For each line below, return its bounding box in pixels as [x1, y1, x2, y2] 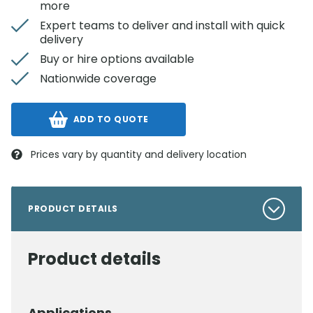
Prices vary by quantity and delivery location [31, 147, 247, 161]
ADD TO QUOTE [73, 113, 149, 125]
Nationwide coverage [40, 71, 156, 87]
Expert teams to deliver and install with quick [40, 17, 285, 34]
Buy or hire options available [40, 51, 194, 67]
